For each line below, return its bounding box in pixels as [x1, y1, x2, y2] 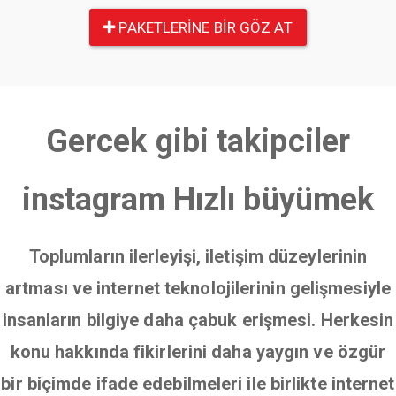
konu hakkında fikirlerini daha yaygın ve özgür [10, 341, 386, 362]
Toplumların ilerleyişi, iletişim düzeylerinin [28, 246, 368, 267]
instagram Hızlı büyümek [21, 181, 375, 218]
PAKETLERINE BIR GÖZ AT [115, 19, 293, 36]
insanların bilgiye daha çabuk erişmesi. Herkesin [2, 309, 394, 331]
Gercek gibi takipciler [45, 123, 351, 160]
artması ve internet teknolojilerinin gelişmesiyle [5, 278, 391, 299]
